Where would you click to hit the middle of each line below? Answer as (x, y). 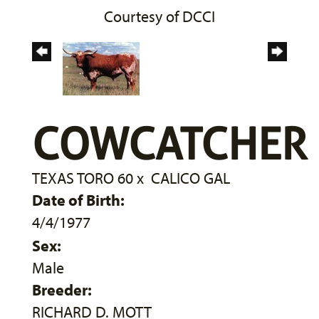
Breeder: (62, 289)
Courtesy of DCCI (159, 16)
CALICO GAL (190, 178)
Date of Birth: (78, 200)
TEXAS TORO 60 (83, 178)
